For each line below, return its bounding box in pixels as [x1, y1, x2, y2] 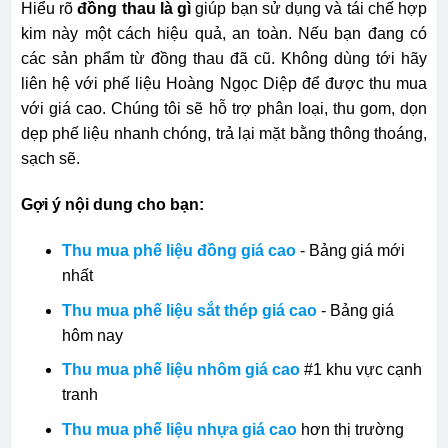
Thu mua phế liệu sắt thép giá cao [61, 301, 317, 319]
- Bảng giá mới [295, 242, 405, 260]
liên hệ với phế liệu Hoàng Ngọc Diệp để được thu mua [20, 75, 428, 93]
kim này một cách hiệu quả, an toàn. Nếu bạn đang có [20, 25, 428, 43]
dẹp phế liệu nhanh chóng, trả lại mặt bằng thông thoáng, [20, 125, 428, 143]
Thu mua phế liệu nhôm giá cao [61, 361, 300, 379]
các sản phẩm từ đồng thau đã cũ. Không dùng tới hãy [20, 50, 428, 68]
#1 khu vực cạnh [299, 361, 422, 379]
